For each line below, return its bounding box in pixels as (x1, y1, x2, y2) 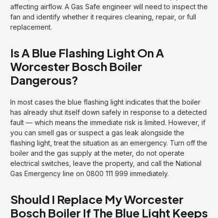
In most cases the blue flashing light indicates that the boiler (10, 97, 200, 106)
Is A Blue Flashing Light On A (10, 45, 164, 60)
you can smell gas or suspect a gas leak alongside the (10, 128, 184, 137)
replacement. (10, 22, 52, 31)
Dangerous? (10, 72, 78, 87)
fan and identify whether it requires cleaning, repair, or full (10, 12, 196, 21)
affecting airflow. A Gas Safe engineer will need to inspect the (10, 2, 208, 11)
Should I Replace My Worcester (10, 191, 183, 206)
